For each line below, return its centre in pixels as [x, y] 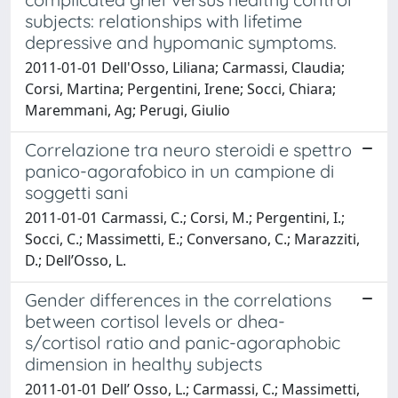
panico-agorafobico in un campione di [179, 171]
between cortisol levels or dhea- [155, 321]
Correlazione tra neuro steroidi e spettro [188, 149]
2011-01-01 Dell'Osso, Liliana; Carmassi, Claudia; [185, 67]
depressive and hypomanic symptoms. [181, 42]
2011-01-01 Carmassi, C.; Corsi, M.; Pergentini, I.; [185, 217]
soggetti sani [76, 192]
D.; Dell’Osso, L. [76, 260]
